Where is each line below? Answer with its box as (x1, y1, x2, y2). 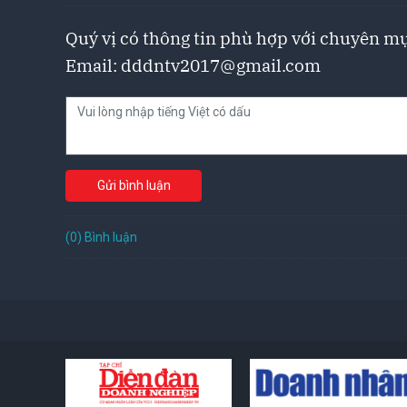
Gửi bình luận (96, 178, 171, 193)
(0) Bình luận (65, 229, 137, 244)
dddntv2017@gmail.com (121, 55, 321, 76)
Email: (65, 55, 121, 76)
